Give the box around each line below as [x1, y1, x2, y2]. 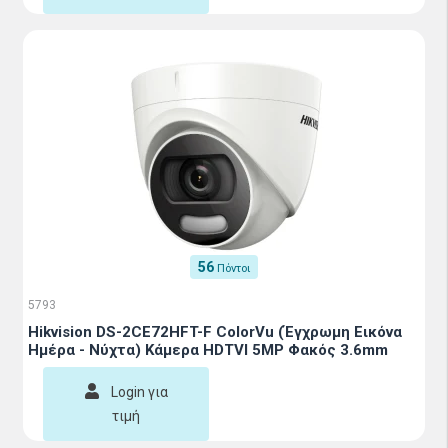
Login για [110, 384, 168, 400]
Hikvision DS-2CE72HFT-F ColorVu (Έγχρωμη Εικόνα [28, 323, 402, 341]
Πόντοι [217, 262, 250, 275]
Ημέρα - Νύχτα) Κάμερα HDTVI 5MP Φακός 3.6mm [28, 341, 388, 359]
